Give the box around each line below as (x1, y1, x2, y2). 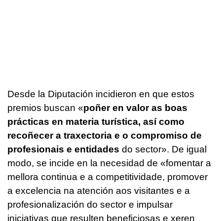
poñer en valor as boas (83, 103, 187, 113)
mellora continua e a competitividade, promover (7, 172, 208, 183)
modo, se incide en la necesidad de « (7, 158, 166, 169)
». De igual (161, 144, 207, 155)
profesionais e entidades (7, 144, 119, 155)
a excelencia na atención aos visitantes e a (7, 185, 190, 196)
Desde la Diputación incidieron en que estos (7, 89, 194, 100)
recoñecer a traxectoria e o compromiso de (7, 130, 202, 141)
